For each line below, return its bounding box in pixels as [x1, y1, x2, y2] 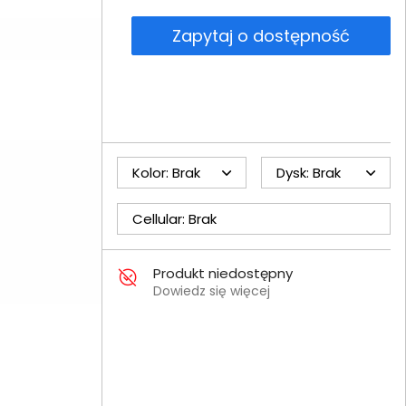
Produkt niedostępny [152, 264, 293, 283]
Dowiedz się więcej [152, 282, 270, 300]
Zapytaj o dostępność [171, 24, 350, 47]
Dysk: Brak [275, 163, 341, 182]
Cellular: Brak [131, 209, 217, 228]
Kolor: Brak [131, 163, 200, 182]
